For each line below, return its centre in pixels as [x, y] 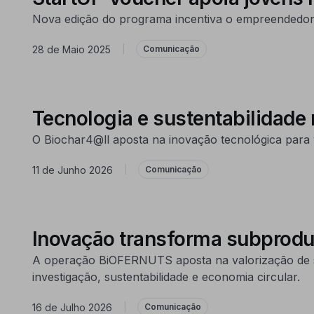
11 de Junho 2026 [72, 170]
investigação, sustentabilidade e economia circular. [166, 277]
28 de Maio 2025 [71, 49]
